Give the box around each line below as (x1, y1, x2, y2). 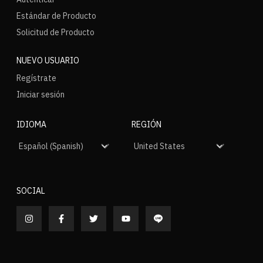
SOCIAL (16, 186, 45, 196)
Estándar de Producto (16, 11, 96, 21)
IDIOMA (16, 119, 46, 130)
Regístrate (16, 73, 56, 83)
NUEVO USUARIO (16, 55, 79, 66)
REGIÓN (131, 119, 161, 130)
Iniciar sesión (16, 89, 65, 100)
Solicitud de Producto (16, 27, 95, 38)
